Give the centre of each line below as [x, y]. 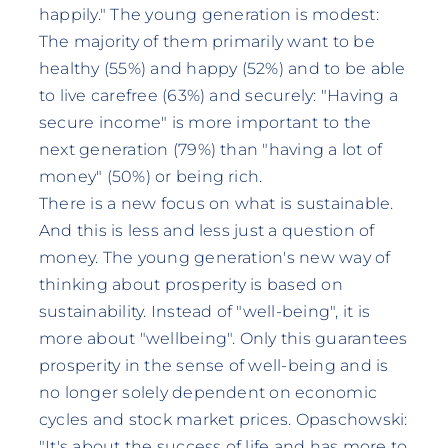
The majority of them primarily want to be [206, 41]
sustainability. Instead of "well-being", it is [204, 311]
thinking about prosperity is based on [190, 284]
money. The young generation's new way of [214, 257]
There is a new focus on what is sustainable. [216, 203]
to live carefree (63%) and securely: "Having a [218, 95]
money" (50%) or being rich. [150, 176]
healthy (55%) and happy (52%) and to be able [222, 68]
